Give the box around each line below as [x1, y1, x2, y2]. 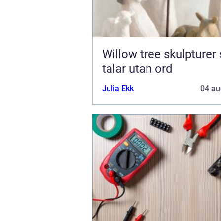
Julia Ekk [102, 83, 134, 93]
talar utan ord [102, 61, 173, 75]
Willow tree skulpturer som [102, 47, 164, 61]
